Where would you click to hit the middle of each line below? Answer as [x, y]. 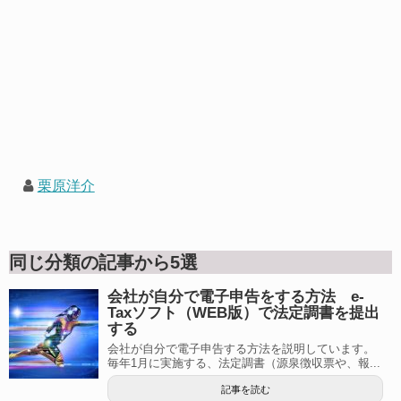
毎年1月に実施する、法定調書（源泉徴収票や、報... [244, 363]
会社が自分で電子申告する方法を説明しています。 [241, 348]
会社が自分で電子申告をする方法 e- [236, 296]
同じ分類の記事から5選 [103, 262]
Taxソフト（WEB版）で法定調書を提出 [243, 312]
